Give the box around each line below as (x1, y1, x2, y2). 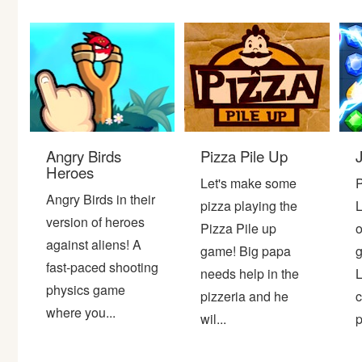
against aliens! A (46, 234, 141, 254)
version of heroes (46, 212, 145, 231)
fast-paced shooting (46, 257, 158, 276)
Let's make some (200, 173, 297, 192)
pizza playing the (200, 196, 298, 215)
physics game (46, 280, 125, 299)
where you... (46, 302, 116, 322)
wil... (200, 309, 227, 328)
